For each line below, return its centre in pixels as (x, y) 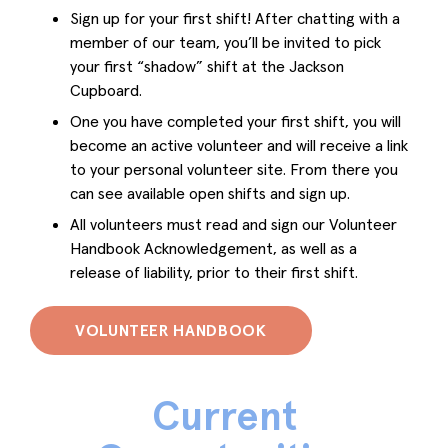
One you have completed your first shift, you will (235, 120)
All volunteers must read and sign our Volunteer (233, 223)
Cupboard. (106, 89)
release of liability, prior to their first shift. (214, 271)
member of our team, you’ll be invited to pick (225, 41)
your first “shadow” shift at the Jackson (207, 65)
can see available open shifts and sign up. (210, 192)
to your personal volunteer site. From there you (234, 168)
